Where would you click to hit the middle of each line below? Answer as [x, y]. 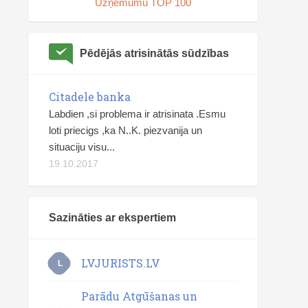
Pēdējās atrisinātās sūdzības [154, 53]
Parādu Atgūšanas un [139, 296]
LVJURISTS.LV [121, 263]
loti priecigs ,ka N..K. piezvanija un [125, 130]
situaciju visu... [82, 147]
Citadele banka [90, 97]
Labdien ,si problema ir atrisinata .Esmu [137, 114]
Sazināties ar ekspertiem [112, 218]
